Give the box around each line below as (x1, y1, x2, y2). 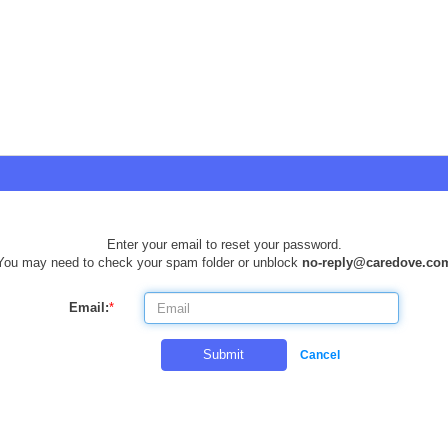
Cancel (300, 348, 341, 363)
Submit (203, 347, 245, 363)
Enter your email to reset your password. (106, 237, 342, 253)
